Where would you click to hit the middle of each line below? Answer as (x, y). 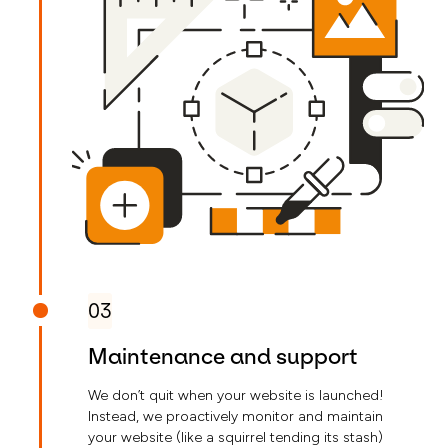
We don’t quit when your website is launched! (236, 396)
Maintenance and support (223, 357)
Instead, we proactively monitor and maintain (235, 417)
